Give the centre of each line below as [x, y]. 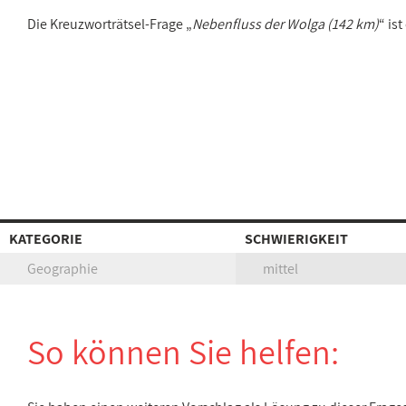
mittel [280, 269]
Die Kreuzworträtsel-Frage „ [110, 24]
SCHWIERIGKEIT [296, 239]
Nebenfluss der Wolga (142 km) [285, 24]
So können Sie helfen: [183, 352]
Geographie [63, 269]
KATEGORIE [46, 239]
